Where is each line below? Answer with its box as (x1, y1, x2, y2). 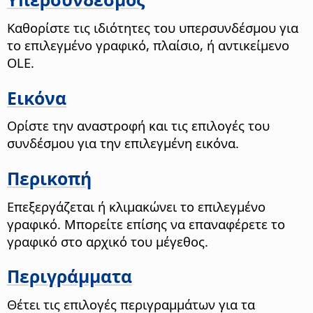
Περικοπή (7, 166, 92, 191)
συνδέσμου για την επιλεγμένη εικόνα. (7, 134, 239, 152)
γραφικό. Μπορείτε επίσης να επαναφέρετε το (7, 214, 285, 233)
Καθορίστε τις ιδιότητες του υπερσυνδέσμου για (7, 19, 298, 37)
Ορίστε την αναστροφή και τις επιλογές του (7, 117, 270, 135)
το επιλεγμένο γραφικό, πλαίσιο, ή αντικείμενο (7, 36, 289, 54)
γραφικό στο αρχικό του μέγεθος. (7, 232, 208, 250)
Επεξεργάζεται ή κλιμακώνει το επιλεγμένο (7, 197, 265, 215)
